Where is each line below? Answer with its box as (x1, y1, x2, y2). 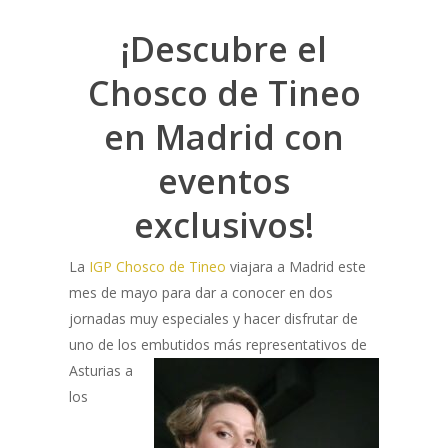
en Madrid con (104, 113, 344, 160)
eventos (158, 157, 290, 204)
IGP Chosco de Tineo (88, 256, 226, 276)
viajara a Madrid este (225, 256, 366, 276)
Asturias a (68, 360, 133, 380)
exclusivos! (134, 201, 314, 248)
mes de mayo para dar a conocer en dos (68, 282, 333, 302)
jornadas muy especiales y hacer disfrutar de (68, 308, 358, 328)
